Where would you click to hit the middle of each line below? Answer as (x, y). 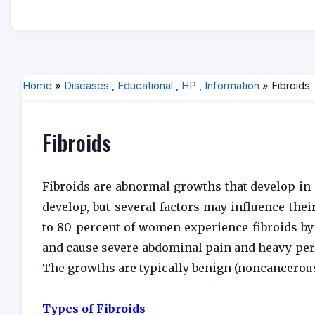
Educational (145, 85)
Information (232, 85)
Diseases (86, 85)
